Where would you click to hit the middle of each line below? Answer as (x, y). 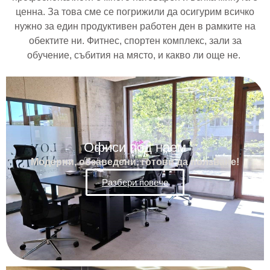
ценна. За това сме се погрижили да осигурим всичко (135, 11)
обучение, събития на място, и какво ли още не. (135, 55)
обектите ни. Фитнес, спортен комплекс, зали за (135, 40)
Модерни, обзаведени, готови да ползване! (135, 162)
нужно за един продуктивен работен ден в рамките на (135, 26)
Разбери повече (135, 182)
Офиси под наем (135, 147)
